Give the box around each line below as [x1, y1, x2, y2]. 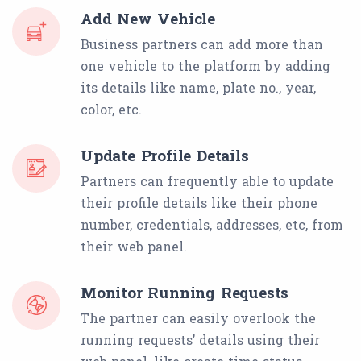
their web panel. [81, 237, 187, 255]
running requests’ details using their [81, 330, 320, 348]
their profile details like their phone [81, 193, 317, 211]
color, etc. [81, 100, 142, 118]
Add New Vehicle [81, 7, 215, 28]
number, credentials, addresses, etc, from [81, 215, 343, 233]
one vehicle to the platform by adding [81, 56, 330, 74]
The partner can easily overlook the [81, 309, 316, 326]
